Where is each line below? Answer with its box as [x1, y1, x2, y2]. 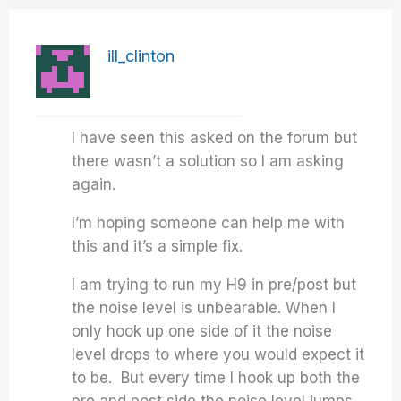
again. [72, 175, 116, 193]
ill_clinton [107, 47, 175, 65]
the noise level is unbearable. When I [72, 299, 337, 317]
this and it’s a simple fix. [72, 237, 248, 255]
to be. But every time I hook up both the [72, 369, 361, 387]
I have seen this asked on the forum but [72, 129, 358, 147]
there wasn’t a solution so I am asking [72, 152, 345, 170]
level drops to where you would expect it [72, 346, 365, 363]
